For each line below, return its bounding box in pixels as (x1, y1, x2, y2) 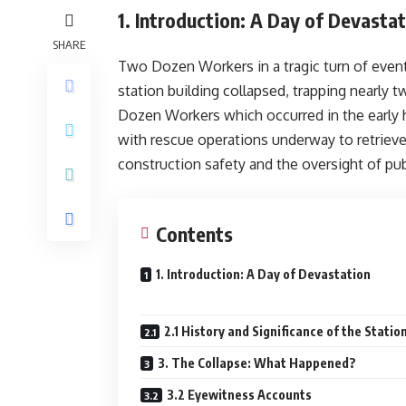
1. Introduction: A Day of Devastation (156, 266, 371, 282)
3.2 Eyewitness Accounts (167, 387, 312, 402)
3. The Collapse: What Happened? (158, 355, 356, 371)
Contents (156, 221, 233, 246)
